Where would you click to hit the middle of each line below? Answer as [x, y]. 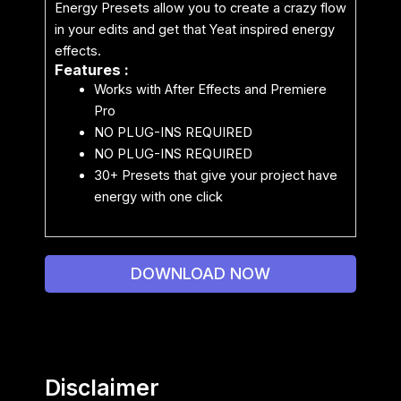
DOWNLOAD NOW [200, 274]
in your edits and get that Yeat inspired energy [195, 30]
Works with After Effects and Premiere [210, 90]
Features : [92, 70]
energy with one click [158, 197]
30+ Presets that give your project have [215, 176]
